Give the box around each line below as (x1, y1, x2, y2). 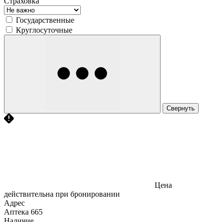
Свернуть (166, 104, 195, 112)
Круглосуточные (16, 25, 72, 34)
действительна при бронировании (4, 189, 120, 198)
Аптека (4, 207, 29, 216)
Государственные (16, 15, 74, 24)
